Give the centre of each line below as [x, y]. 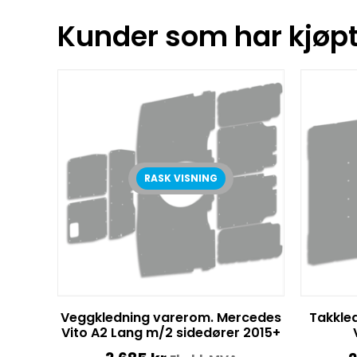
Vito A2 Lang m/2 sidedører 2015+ [171, 332]
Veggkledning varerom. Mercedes [171, 317]
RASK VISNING [181, 178]
